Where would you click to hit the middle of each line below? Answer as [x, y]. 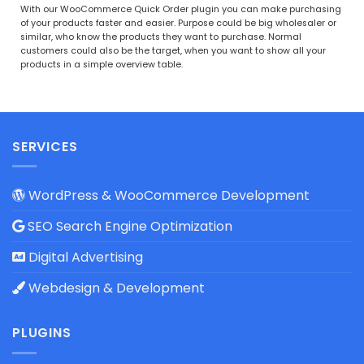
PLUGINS [42, 333]
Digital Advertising [84, 258]
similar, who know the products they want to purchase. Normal [160, 37]
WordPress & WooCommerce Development [167, 196]
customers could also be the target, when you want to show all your [173, 50]
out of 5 [63, 22]
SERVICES [45, 146]
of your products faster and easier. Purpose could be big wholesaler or [178, 23]
